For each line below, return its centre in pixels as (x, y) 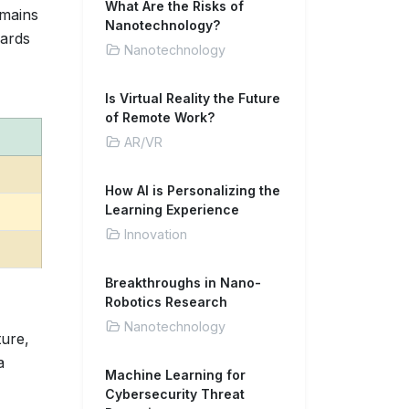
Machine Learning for (175, 375)
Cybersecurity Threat (175, 394)
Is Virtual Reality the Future (193, 98)
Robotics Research (166, 302)
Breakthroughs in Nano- (183, 283)
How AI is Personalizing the (193, 190)
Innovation (156, 234)
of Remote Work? (160, 117)
